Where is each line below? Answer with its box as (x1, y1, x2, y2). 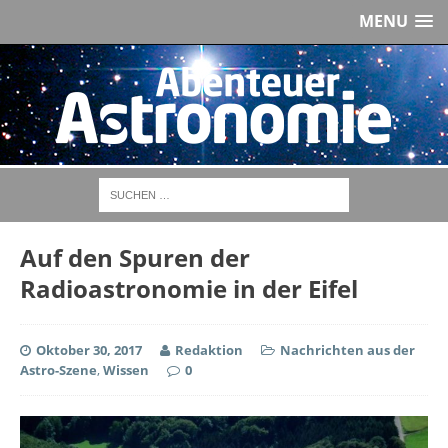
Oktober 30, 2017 (36, 341, 142, 359)
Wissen (103, 361, 149, 379)
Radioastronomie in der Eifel (20, 272, 358, 305)
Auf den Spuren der (20, 241, 250, 274)
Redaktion (175, 341, 246, 359)
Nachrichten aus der (280, 341, 415, 359)
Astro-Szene (20, 361, 97, 379)
